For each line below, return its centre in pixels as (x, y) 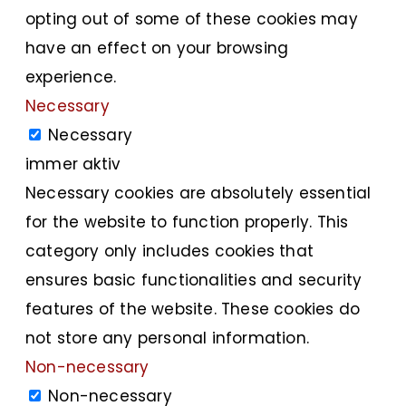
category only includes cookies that (169, 251)
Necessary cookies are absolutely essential (198, 193)
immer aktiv (73, 164)
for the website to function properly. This (187, 222)
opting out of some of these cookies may (192, 19)
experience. (71, 77)
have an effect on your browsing (157, 48)
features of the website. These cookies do (193, 309)
